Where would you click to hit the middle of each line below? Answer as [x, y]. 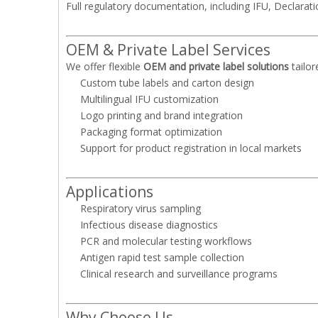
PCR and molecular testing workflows [166, 241]
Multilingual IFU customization [149, 99]
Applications [110, 192]
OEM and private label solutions [216, 66]
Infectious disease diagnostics [149, 225]
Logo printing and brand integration [161, 115]
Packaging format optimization [151, 132]
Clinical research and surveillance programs [179, 274]
